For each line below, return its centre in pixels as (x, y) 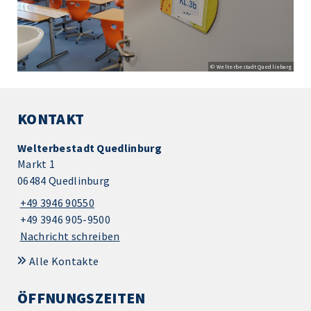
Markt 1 (36, 163)
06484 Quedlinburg (64, 180)
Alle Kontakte (64, 261)
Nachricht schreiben (70, 236)
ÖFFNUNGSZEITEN (82, 297)
